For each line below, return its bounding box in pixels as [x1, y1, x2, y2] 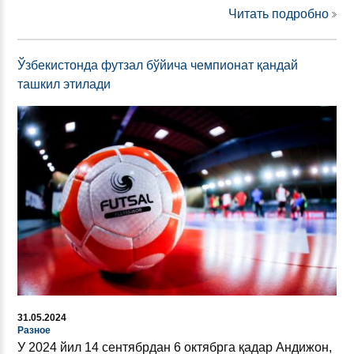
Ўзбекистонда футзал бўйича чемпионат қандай [17, 58, 298, 72]
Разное [17, 324, 51, 336]
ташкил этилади [17, 77, 111, 91]
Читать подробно [228, 6, 329, 21]
